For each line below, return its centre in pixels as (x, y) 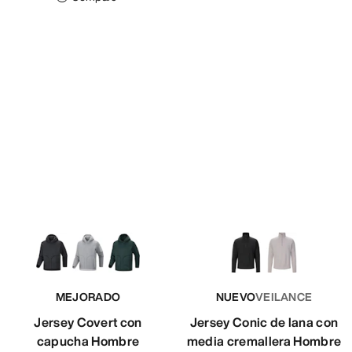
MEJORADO (88, 297)
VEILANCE (284, 297)
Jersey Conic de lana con (264, 323)
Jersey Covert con (88, 323)
